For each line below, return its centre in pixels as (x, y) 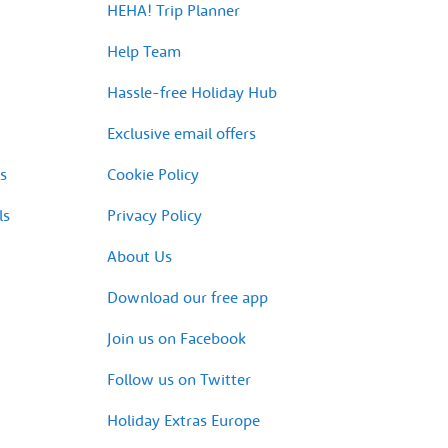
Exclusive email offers (181, 132)
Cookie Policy (153, 173)
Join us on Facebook (176, 337)
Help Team (144, 50)
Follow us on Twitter (179, 378)
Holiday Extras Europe (183, 419)
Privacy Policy (154, 214)
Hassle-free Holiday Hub (192, 91)
